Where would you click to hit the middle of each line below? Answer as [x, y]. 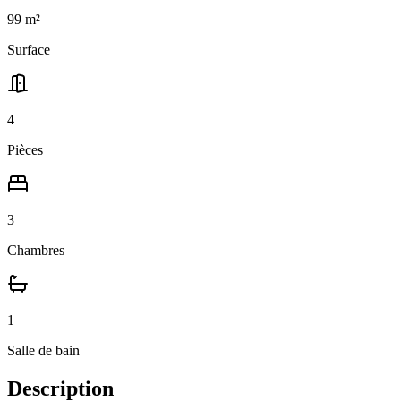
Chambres [36, 250]
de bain [57, 350]
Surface [29, 49]
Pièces [25, 149]
